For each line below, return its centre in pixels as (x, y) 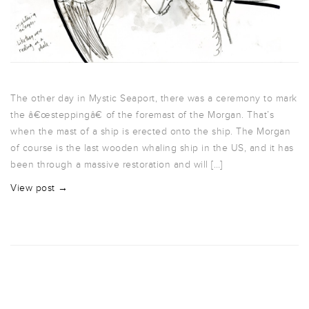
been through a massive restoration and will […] (117, 165)
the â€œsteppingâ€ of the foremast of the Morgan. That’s (142, 115)
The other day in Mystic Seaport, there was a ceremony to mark (154, 99)
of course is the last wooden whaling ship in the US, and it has (152, 148)
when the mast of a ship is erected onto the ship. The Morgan (150, 132)
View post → (39, 188)
